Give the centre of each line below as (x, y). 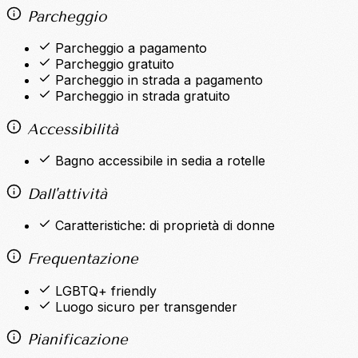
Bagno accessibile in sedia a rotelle (160, 161)
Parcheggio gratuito (115, 64)
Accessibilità (70, 129)
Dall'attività (64, 194)
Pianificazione (74, 340)
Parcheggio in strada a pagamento (159, 80)
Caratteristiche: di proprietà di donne (165, 226)
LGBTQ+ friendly (106, 290)
